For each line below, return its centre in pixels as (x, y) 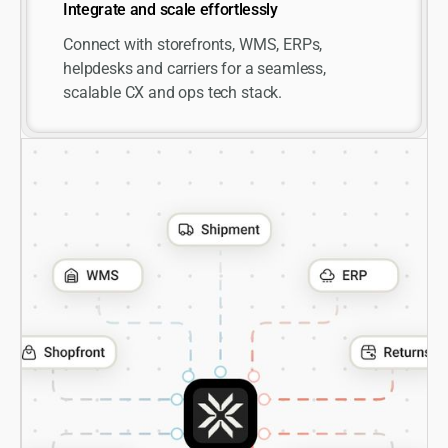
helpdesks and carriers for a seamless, (194, 68)
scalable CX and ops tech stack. (173, 92)
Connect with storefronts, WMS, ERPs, (193, 44)
